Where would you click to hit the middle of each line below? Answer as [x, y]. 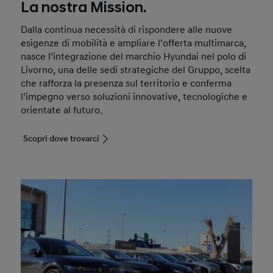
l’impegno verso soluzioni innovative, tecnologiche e [134, 97]
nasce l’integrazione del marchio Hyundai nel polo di [134, 57]
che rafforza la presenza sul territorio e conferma [126, 84]
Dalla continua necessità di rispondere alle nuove [127, 30]
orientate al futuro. [62, 111]
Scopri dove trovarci [62, 139]
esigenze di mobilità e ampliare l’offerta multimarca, [134, 44]
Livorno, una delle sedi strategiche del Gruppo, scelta [136, 70]
